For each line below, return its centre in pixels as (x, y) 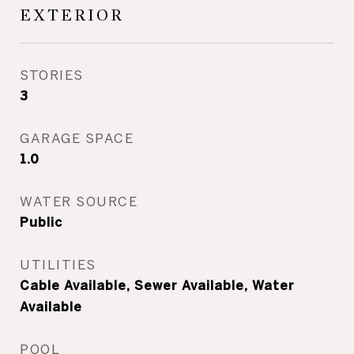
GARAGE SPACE (77, 138)
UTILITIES (58, 264)
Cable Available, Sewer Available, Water (157, 285)
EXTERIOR (72, 15)
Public (41, 222)
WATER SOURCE (79, 201)
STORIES (52, 75)
